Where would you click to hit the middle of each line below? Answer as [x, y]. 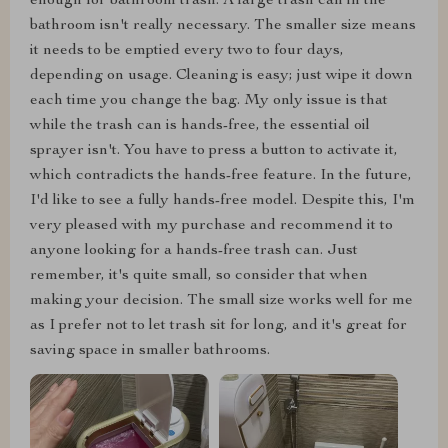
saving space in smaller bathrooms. [150, 351]
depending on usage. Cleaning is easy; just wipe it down [221, 76]
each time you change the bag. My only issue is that [209, 101]
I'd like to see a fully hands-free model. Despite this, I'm [222, 201]
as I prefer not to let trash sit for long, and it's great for [218, 326]
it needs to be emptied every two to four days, [187, 51]
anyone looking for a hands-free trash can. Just [194, 251]
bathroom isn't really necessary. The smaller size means [223, 26]
